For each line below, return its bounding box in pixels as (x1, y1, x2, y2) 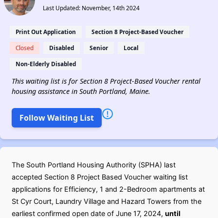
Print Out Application (16, 28, 76, 36)
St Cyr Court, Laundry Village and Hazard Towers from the (12, 197, 201, 205)
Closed (16, 44, 34, 52)
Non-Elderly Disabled (16, 60, 76, 68)
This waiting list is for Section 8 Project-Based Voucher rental (12, 76, 200, 86)
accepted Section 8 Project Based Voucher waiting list (12, 173, 188, 181)
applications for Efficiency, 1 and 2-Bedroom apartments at (12, 185, 205, 193)
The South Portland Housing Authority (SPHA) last (12, 161, 176, 169)
